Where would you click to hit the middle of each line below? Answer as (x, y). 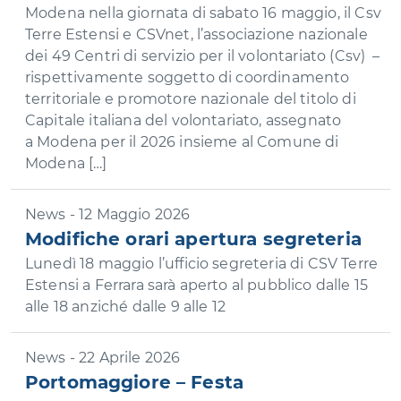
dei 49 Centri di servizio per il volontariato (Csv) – (203, 56)
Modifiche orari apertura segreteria (193, 239)
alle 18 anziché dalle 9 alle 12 (125, 307)
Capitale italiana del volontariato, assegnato (183, 120)
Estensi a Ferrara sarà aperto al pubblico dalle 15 (197, 285)
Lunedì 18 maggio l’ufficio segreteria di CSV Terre (202, 264)
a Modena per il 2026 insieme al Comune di (182, 142)
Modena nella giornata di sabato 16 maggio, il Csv (203, 13)
